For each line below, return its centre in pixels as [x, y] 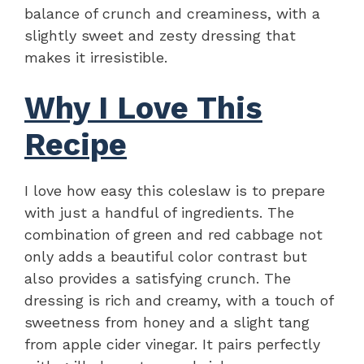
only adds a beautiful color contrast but [166, 256]
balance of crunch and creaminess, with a [172, 13]
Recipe [76, 144]
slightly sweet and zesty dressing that [160, 35]
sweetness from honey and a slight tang [167, 322]
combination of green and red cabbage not [173, 234]
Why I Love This [143, 108]
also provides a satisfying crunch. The [158, 278]
